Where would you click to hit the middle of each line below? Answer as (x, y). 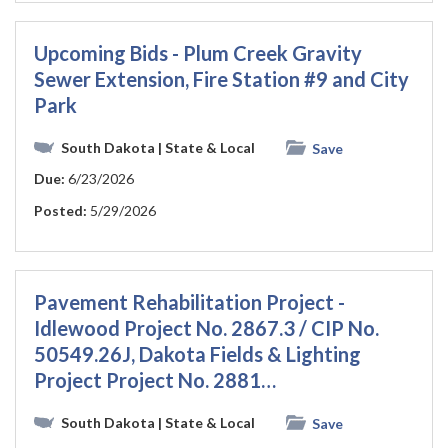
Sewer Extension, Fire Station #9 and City (221, 78)
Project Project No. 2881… (155, 380)
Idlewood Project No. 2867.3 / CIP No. (206, 328)
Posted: (60, 211)
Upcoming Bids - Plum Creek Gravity (198, 52)
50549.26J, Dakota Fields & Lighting (197, 354)
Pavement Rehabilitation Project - (189, 302)
